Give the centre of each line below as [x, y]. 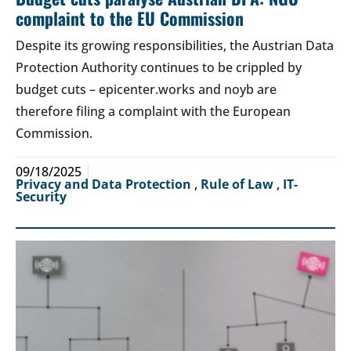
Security [41, 197]
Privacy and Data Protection [105, 185]
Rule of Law [239, 185]
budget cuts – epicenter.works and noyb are [146, 90]
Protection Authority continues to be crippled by [159, 68]
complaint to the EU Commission [130, 18]
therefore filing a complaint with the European [153, 112]
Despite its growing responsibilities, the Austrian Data [175, 46]
